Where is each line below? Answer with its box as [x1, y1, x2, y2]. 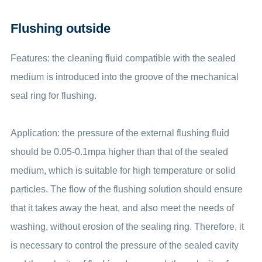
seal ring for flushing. [10, 91, 96, 101]
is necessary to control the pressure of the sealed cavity [10, 240, 239, 250]
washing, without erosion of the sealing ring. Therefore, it [10, 222, 244, 232]
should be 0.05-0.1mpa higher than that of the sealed [10, 147, 228, 157]
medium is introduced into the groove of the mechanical [10, 72, 239, 82]
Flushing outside [10, 21, 111, 36]
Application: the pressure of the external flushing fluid [10, 128, 229, 138]
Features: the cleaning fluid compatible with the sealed [10, 53, 236, 63]
